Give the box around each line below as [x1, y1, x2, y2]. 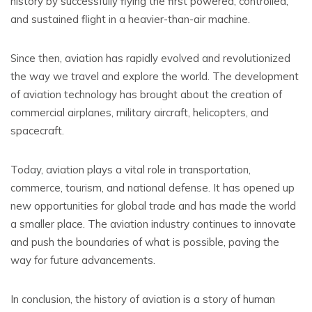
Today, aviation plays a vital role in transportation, [10, 163, 251, 176]
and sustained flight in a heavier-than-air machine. [10, 13, 250, 26]
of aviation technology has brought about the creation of [10, 88, 282, 101]
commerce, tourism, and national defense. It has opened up [10, 181, 295, 194]
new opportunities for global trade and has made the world [10, 199, 296, 212]
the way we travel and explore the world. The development [10, 70, 299, 83]
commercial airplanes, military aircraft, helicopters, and [10, 106, 269, 119]
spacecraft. [10, 124, 64, 137]
